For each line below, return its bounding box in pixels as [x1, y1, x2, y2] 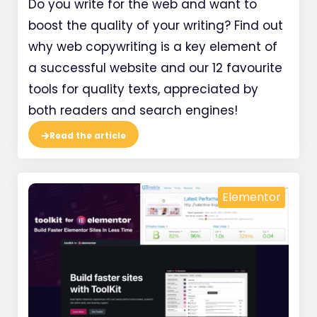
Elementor [222, 188, 281, 205]
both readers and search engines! [28, 101, 238, 119]
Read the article [50, 129, 126, 142]
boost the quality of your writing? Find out [28, 16, 283, 34]
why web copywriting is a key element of [28, 38, 277, 55]
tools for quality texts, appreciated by [28, 80, 258, 98]
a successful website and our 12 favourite [28, 59, 282, 76]
